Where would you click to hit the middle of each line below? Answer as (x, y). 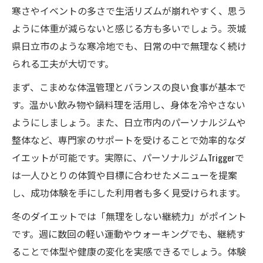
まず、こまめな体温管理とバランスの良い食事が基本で (129, 87)
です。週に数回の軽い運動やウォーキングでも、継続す (129, 234)
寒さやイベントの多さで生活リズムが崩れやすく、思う (129, 11)
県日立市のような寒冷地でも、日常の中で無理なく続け (129, 46)
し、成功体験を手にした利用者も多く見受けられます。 (129, 193)
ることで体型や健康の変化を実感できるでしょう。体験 (129, 252)
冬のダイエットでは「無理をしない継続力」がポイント (129, 216)
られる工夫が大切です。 (63, 64)
